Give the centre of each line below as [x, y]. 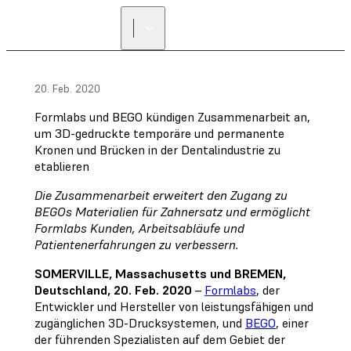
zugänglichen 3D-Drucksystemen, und [140, 323]
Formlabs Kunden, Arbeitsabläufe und [139, 228]
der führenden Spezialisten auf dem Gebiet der [160, 339]
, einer [292, 323]
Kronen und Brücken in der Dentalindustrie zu [157, 150]
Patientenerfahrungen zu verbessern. [137, 244]
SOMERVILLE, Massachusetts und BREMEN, [160, 273]
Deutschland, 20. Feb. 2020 [113, 290]
